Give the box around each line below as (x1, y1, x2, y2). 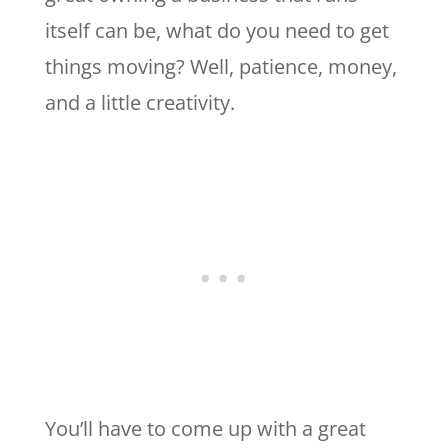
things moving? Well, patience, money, (44, 52, 397, 80)
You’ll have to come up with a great (44, 414, 366, 442)
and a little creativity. (44, 88, 240, 116)
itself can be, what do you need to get (44, 16, 389, 44)
